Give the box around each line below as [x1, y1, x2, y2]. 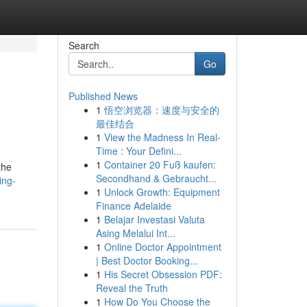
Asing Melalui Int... [95, 226, 175, 240]
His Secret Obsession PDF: [103, 267, 222, 281]
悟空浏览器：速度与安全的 [103, 103, 219, 116]
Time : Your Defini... [95, 144, 182, 158]
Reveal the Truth [95, 281, 168, 295]
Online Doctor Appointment [103, 240, 221, 254]
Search [68, 38, 99, 52]
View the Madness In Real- [103, 130, 221, 144]
